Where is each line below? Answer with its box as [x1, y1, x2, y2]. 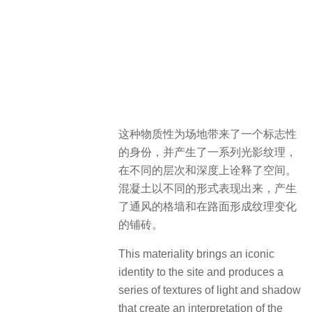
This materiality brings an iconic [118, 247, 274, 260]
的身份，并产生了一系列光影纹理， [118, 146, 297, 158]
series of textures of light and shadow [118, 283, 301, 296]
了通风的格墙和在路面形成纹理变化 [118, 200, 297, 212]
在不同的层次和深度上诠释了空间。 [118, 164, 297, 176]
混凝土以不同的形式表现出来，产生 [118, 182, 297, 194]
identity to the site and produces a [118, 265, 283, 278]
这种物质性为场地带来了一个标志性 [118, 127, 297, 140]
